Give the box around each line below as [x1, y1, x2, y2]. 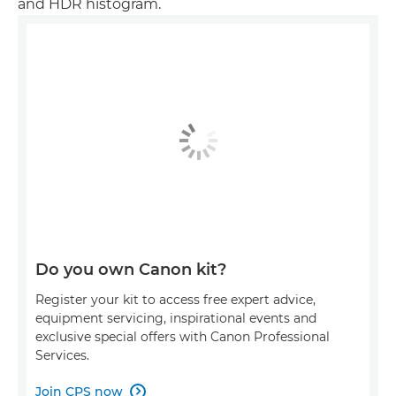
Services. [35, 346, 89, 363]
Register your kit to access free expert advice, [35, 291, 316, 308]
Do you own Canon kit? [35, 259, 226, 279]
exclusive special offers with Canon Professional [35, 328, 330, 345]
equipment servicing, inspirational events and [35, 309, 316, 326]
